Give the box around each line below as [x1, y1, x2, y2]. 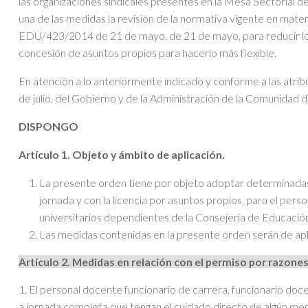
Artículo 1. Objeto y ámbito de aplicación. [18, 147, 225, 161]
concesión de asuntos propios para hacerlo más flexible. [18, 46, 276, 60]
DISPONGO [18, 119, 78, 133]
